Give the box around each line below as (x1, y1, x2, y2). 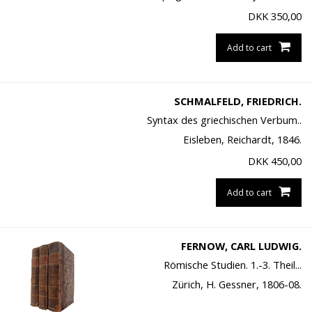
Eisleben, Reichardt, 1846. (182, 132, 302, 147)
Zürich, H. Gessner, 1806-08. (171, 277, 302, 292)
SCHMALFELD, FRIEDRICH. (173, 94, 302, 109)
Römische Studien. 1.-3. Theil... (163, 258, 302, 272)
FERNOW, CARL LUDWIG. (180, 239, 302, 253)
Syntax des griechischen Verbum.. (146, 113, 302, 127)
